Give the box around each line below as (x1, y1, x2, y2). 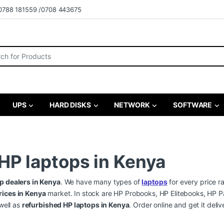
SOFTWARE (171, 100, 212, 109)
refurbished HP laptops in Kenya (21, 200, 129, 209)
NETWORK (112, 100, 150, 109)
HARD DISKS (48, 100, 91, 109)
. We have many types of (60, 177, 142, 186)
